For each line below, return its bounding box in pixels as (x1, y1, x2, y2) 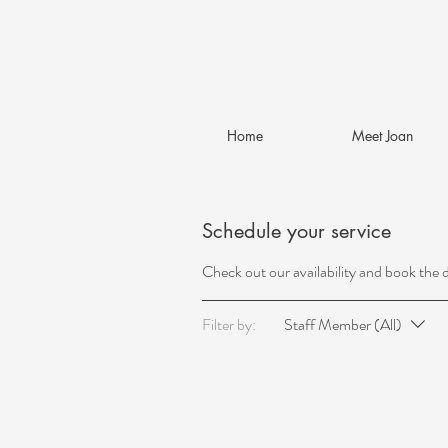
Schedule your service (202, 218, 391, 244)
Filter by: (202, 313, 256, 336)
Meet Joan (351, 126, 413, 145)
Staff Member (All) (284, 313, 402, 336)
